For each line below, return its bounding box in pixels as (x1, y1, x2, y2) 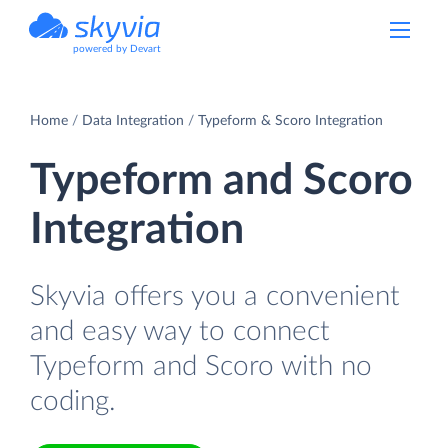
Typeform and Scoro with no (30, 351, 372, 381)
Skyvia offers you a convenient (30, 281, 400, 311)
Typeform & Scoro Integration (198, 113, 383, 128)
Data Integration (82, 113, 184, 128)
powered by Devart (73, 44, 161, 54)
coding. (30, 386, 116, 416)
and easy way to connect (30, 316, 330, 346)
